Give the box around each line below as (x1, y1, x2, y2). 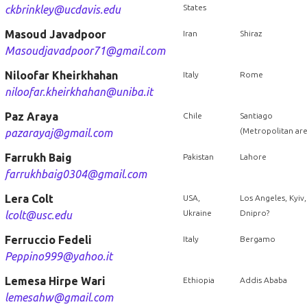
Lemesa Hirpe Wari (4, 275, 106, 287)
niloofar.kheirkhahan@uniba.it (4, 86, 153, 98)
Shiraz (239, 29, 262, 38)
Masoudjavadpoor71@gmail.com (4, 45, 165, 57)
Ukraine (182, 208, 212, 217)
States (182, 3, 206, 12)
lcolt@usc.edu (4, 209, 72, 221)
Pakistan (182, 152, 214, 161)
